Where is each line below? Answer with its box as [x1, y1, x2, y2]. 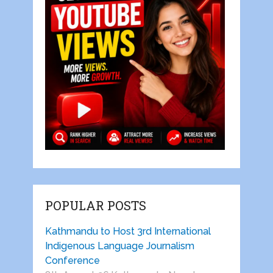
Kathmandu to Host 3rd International [44, 225, 211, 238]
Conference [44, 255, 100, 267]
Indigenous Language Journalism [44, 240, 194, 252]
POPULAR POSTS [44, 197, 146, 214]
